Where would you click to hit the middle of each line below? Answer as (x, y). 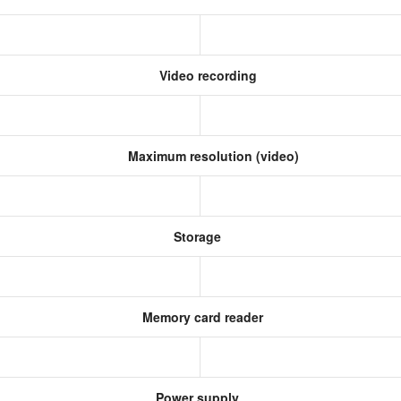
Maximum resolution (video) (211, 156)
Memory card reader (200, 317)
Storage (195, 236)
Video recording (206, 75)
